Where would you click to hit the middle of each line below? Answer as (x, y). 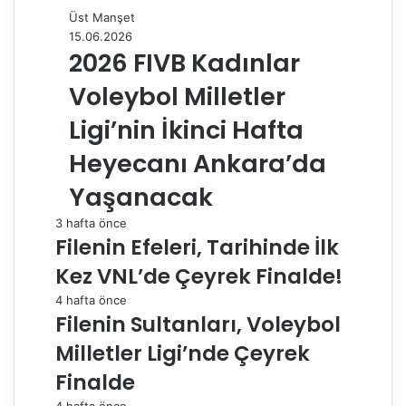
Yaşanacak (141, 198)
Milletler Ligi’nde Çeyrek (183, 354)
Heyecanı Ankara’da (198, 164)
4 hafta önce (91, 300)
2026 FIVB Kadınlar (184, 63)
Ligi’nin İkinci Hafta (186, 130)
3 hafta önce (91, 223)
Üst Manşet (102, 18)
